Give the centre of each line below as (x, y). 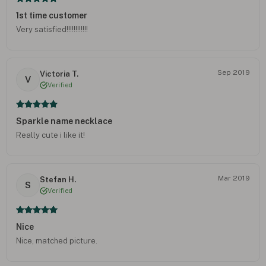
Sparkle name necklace (64, 121)
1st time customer (52, 15)
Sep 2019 (234, 72)
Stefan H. (58, 180)
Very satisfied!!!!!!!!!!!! (52, 29)
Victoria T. (59, 74)
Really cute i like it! (50, 135)
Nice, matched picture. (57, 240)
